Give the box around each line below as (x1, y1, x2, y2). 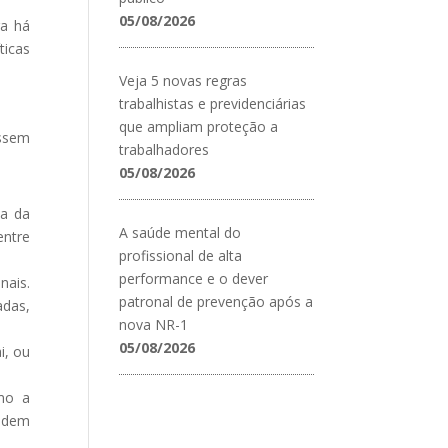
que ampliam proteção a (119, 116, 279, 136)
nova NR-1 (119, 314, 189, 334)
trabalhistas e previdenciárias (119, 93, 307, 113)
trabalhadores (119, 139, 210, 159)
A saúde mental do (119, 222, 242, 242)
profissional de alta (119, 245, 243, 265)
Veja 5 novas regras (119, 70, 248, 90)
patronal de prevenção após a (119, 291, 314, 311)
